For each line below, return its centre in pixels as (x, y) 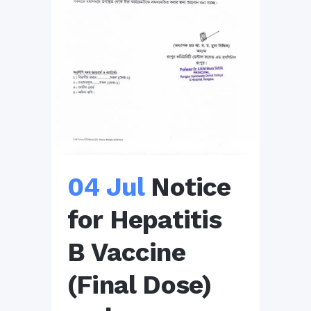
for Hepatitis (145, 219)
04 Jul (106, 187)
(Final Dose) (140, 285)
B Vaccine (126, 252)
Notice (191, 187)
